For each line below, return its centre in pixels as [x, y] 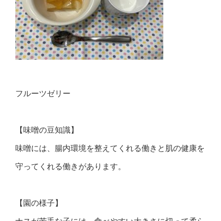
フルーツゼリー [43, 93]
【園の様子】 [39, 203]
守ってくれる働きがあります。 [71, 166]
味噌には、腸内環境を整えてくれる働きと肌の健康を [110, 148]
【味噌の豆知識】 [47, 130]
